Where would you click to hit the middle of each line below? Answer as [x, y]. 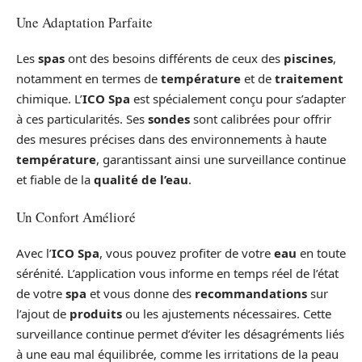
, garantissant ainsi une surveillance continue [221, 160]
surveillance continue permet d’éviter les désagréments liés [180, 334]
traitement [309, 79]
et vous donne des [141, 294]
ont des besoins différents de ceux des [174, 59]
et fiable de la [55, 180]
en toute [321, 253]
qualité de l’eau [141, 180]
